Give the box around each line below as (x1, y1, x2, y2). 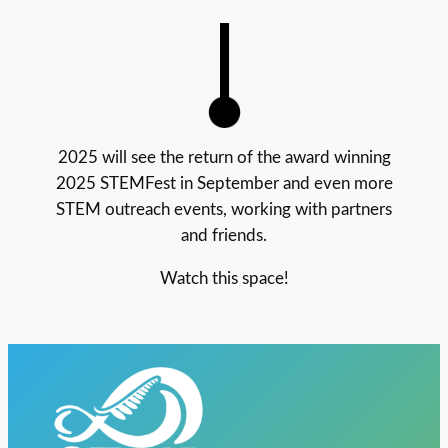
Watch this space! (159, 269, 289, 287)
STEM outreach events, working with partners (56, 201, 392, 219)
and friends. (181, 227, 267, 245)
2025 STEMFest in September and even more (55, 175, 393, 193)
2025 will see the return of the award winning (57, 149, 391, 167)
